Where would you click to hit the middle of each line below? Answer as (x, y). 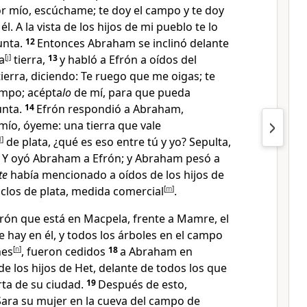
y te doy (202, 10)
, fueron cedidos (63, 251)
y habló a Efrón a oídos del (128, 60)
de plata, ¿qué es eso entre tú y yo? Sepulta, (117, 142)
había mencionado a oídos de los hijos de (116, 175)
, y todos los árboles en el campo (138, 235)
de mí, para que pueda (131, 93)
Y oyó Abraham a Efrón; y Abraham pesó (107, 158)
